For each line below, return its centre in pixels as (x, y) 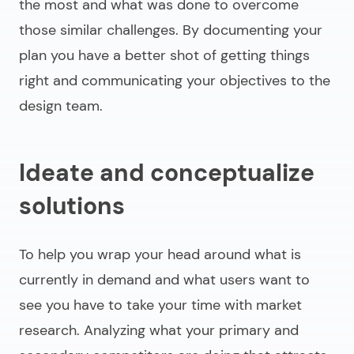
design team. (61, 106)
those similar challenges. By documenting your (171, 30)
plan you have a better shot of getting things (164, 56)
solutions (72, 206)
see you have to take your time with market (160, 305)
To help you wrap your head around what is (160, 255)
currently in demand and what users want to (164, 280)
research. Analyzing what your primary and (159, 331)
